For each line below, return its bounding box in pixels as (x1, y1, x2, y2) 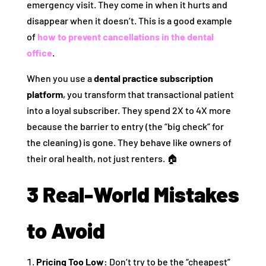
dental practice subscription (93, 72, 213, 84)
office (26, 47, 52, 59)
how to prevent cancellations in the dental (37, 31, 214, 43)
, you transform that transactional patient (62, 88, 234, 100)
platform (26, 88, 63, 100)
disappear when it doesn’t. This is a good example (26, 15, 232, 27)
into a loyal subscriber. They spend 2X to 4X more (26, 104, 231, 116)
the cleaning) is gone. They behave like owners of (26, 137, 232, 148)
